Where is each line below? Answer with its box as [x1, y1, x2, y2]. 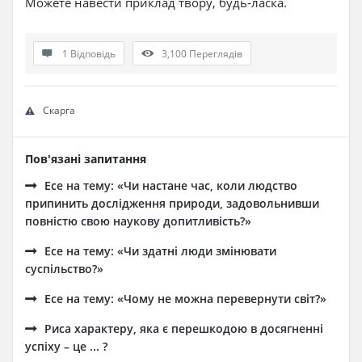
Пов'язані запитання [25, 151, 146, 166]
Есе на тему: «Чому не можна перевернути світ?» [44, 291, 326, 306]
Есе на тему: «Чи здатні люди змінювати [44, 243, 276, 259]
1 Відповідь [62, 47, 116, 61]
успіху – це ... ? [25, 339, 107, 354]
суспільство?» [25, 261, 103, 276]
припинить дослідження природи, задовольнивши [25, 196, 319, 211]
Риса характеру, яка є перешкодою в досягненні [44, 321, 323, 336]
